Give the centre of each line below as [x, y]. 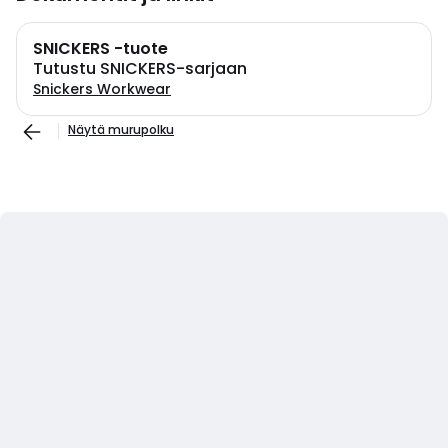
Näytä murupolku [121, 129]
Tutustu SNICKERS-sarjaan [140, 68]
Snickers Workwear [102, 89]
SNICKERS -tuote [100, 48]
